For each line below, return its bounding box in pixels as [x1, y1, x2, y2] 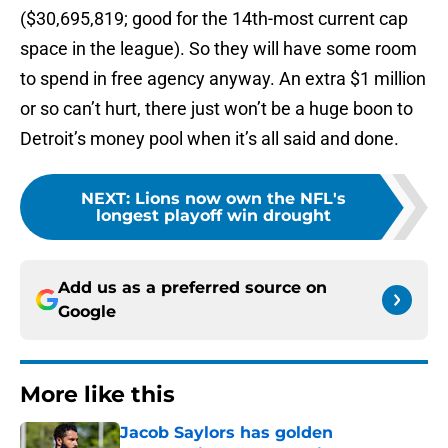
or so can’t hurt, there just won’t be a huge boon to [20, 98, 413, 120]
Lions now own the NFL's [134, 189, 346, 209]
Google [58, 302, 116, 322]
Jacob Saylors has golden [120, 423, 333, 443]
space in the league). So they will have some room [20, 38, 417, 60]
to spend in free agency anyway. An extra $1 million [20, 68, 426, 90]
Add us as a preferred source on [58, 278, 327, 298]
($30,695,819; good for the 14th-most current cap [20, 8, 408, 30]
